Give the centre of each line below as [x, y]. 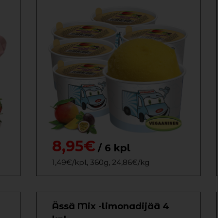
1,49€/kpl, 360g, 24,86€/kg [101, 162]
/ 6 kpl [114, 148]
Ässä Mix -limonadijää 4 [111, 206]
